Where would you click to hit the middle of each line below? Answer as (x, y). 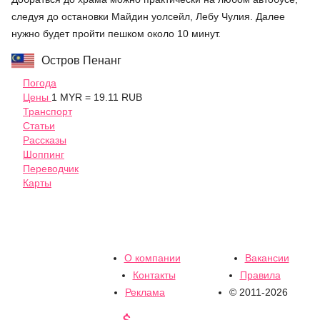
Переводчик (51, 168)
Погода (40, 82)
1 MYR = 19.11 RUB (97, 97)
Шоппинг (44, 154)
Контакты (154, 275)
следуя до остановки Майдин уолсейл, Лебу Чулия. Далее (148, 16)
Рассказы (45, 140)
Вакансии (267, 258)
